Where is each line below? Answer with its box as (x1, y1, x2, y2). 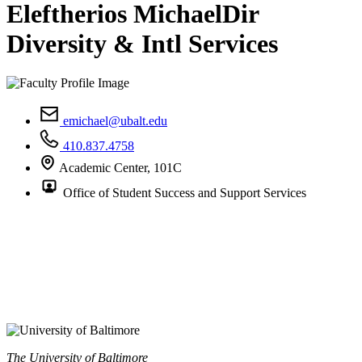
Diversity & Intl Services (6, 28, 278, 58)
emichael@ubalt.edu (60, 114, 167, 128)
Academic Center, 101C (57, 161, 182, 175)
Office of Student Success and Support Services (60, 186, 306, 200)
